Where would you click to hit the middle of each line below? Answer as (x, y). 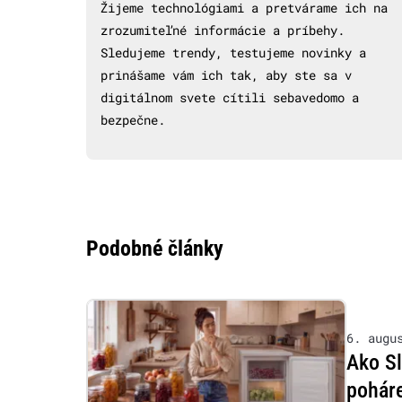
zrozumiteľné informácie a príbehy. (223, 30)
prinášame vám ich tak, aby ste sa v (226, 74)
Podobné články (155, 248)
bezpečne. (133, 119)
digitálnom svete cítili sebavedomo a (230, 97)
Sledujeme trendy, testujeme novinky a (233, 52)
